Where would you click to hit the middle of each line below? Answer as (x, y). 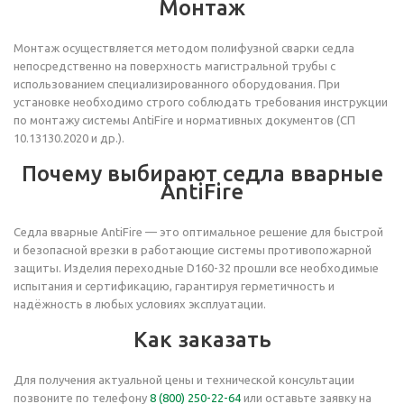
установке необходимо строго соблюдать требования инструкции (201, 102)
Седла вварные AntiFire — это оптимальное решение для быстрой (198, 232)
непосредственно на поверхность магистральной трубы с (174, 66)
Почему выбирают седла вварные (202, 174)
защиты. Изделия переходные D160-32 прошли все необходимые (196, 268)
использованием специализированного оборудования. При (177, 84)
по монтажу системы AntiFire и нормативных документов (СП (184, 120)
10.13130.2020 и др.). (69, 138)
